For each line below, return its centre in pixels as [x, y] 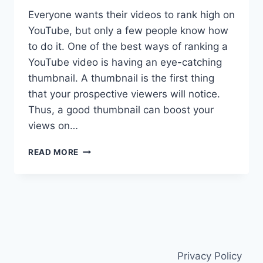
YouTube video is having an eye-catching [125, 63]
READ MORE [54, 152]
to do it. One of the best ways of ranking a [128, 47]
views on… [53, 126]
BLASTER [98, 186]
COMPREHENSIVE [115, 162]
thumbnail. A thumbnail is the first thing [121, 78]
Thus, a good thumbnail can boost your [121, 110]
